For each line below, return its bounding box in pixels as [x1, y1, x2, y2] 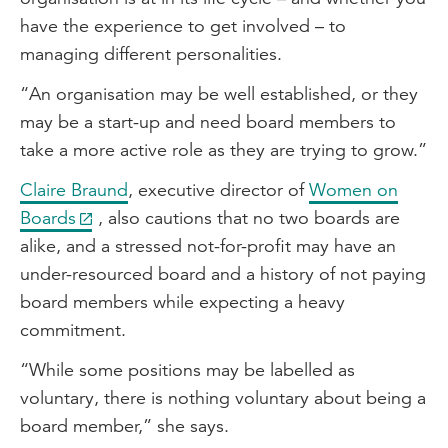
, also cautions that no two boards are [98, 206, 400, 229]
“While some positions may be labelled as [20, 358, 355, 381]
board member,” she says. [20, 414, 234, 437]
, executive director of [128, 178, 309, 201]
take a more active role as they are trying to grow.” [20, 138, 427, 161]
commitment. [20, 318, 126, 341]
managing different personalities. [20, 42, 282, 65]
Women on [309, 178, 398, 201]
